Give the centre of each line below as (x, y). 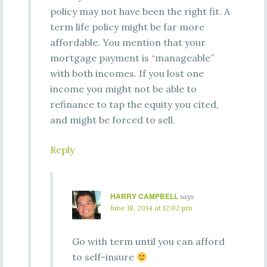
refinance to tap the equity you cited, (134, 104)
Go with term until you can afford (148, 241)
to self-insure (104, 257)
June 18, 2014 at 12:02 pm (151, 208)
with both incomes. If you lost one (127, 73)
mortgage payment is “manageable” (132, 58)
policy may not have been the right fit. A (140, 11)
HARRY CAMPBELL (144, 196)
